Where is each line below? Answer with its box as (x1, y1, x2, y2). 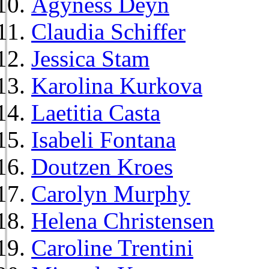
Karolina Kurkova (31, 72, 202, 98)
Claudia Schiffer (31, 18, 186, 44)
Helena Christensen (31, 207, 214, 234)
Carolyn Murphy (31, 180, 190, 207)
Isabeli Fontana (31, 126, 176, 153)
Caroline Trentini (31, 234, 193, 261)
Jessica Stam (31, 45, 150, 71)
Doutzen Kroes (31, 153, 173, 180)
